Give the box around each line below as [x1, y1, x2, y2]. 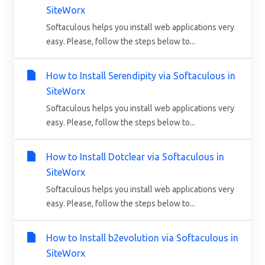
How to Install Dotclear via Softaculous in [46, 151, 224, 162]
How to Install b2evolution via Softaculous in [46, 232, 238, 243]
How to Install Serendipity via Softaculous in [46, 70, 235, 81]
